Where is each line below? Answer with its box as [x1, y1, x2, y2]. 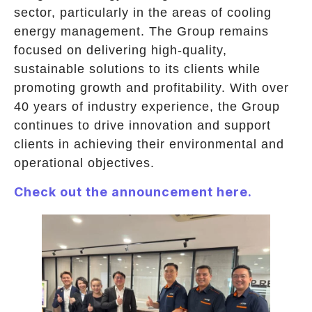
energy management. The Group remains [14, 24, 269, 38]
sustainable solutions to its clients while [14, 61, 260, 76]
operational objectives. [14, 155, 155, 170]
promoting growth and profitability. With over [14, 80, 289, 95]
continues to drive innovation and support [14, 118, 271, 132]
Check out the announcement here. [14, 185, 256, 200]
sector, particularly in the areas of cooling [14, 5, 272, 19]
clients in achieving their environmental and [14, 136, 284, 151]
